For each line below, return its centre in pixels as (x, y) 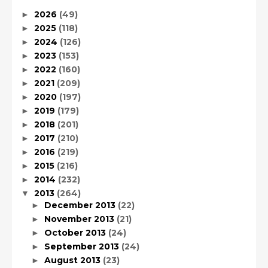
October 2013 (76, 232)
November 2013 (80, 219)
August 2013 (73, 260)
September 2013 (83, 246)
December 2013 (81, 205)
